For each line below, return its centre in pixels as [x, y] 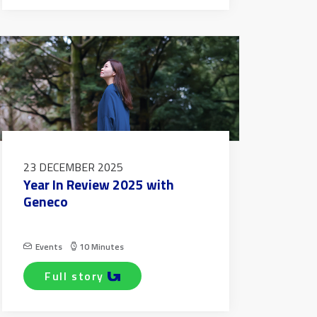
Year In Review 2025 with [98, 185]
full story [78, 276]
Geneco [45, 202]
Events [48, 247]
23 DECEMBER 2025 [73, 167]
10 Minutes [101, 247]
